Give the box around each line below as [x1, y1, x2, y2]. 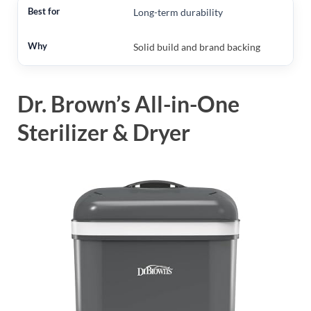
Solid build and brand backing [133, 41, 260, 53]
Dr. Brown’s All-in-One [17, 90, 239, 118]
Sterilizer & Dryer [17, 119, 190, 146]
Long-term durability [133, 6, 223, 19]
